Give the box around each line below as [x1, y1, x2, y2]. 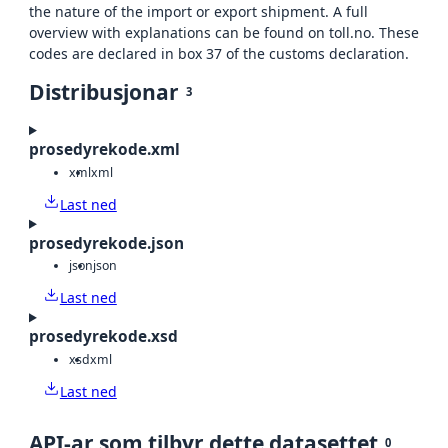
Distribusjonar [29, 78, 179, 107]
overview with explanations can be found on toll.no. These [29, 23, 419, 43]
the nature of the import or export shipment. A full [29, 2, 368, 22]
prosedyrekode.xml [29, 139, 180, 161]
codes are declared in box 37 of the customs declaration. [29, 44, 409, 64]
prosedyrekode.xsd [29, 326, 178, 348]
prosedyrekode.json [29, 232, 184, 254]
